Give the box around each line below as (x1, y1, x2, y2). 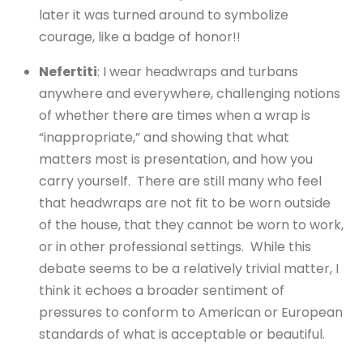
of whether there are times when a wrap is (39, 105, 310, 125)
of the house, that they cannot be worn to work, (39, 215, 344, 234)
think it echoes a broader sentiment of (39, 280, 284, 300)
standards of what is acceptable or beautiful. (39, 324, 328, 344)
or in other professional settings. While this (39, 237, 311, 256)
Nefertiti (39, 62, 97, 81)
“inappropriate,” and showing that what (39, 127, 289, 147)
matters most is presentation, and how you (39, 149, 313, 169)
